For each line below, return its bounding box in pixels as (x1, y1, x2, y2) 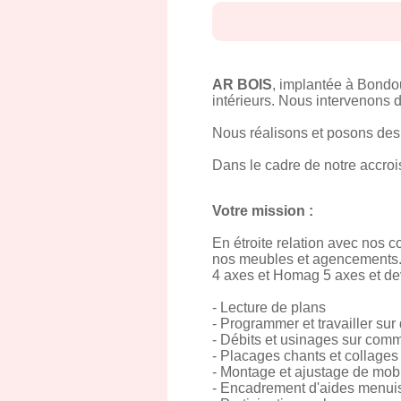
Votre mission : (212, 203, 313, 218)
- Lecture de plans (212, 300, 326, 315)
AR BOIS (212, 77, 272, 92)
